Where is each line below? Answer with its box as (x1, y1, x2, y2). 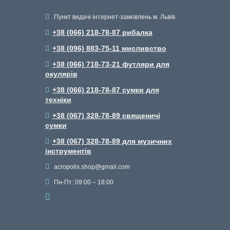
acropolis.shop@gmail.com (52, 163, 130, 170)
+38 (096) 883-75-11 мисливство (52, 44, 166, 52)
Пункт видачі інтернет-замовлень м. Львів (52, 13, 175, 21)
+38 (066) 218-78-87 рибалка (52, 28, 152, 36)
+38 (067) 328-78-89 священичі (52, 111, 160, 120)
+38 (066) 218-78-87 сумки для (52, 86, 159, 94)
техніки (45, 95, 71, 104)
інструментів (45, 147, 91, 155)
